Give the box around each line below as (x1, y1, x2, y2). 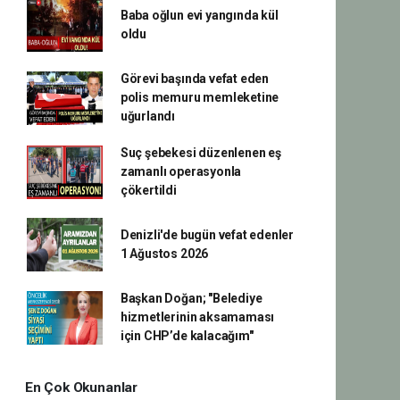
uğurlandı (120, 109, 176, 123)
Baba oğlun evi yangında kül (120, 8, 279, 22)
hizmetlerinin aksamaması (120, 310, 275, 324)
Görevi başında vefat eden (120, 71, 270, 86)
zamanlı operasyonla (120, 164, 242, 179)
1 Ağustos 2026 (120, 246, 209, 261)
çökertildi (120, 183, 177, 197)
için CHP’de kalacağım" (120, 329, 254, 343)
